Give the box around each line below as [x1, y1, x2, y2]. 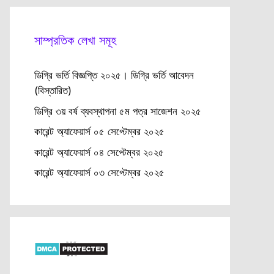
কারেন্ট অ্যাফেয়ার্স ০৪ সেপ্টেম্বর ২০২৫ [34, 146, 164, 158]
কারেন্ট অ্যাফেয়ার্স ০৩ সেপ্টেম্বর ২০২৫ [34, 166, 165, 179]
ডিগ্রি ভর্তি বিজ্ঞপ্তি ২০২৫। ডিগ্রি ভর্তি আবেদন [34, 69, 194, 81]
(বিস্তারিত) [34, 84, 72, 97]
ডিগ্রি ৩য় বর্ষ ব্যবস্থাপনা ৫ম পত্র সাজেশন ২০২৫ [34, 105, 201, 117]
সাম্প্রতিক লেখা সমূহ [34, 33, 116, 48]
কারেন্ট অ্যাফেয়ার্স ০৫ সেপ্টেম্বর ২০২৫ [34, 125, 165, 138]
